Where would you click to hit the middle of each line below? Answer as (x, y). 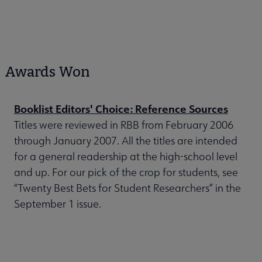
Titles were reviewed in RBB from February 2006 (124, 125)
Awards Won (47, 72)
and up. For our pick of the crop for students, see (126, 173)
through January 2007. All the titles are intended (126, 141)
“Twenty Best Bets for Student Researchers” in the (127, 188)
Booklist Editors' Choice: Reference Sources (121, 109)
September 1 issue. (58, 204)
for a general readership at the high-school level (126, 157)
